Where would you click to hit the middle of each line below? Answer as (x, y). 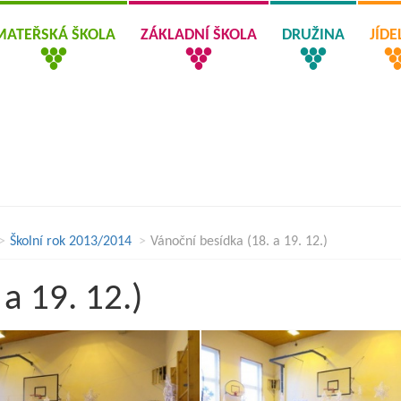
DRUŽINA (313, 35)
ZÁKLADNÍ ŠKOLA (198, 35)
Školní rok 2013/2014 (71, 242)
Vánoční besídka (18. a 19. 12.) (239, 242)
